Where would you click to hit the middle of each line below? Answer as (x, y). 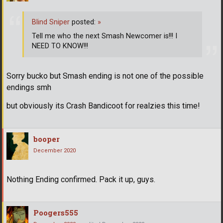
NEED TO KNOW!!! (60, 46)
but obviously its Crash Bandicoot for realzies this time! (103, 106)
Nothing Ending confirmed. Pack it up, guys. (81, 180)
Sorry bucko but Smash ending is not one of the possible (105, 76)
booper (47, 139)
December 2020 (55, 151)
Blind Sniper (51, 22)
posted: (84, 22)
